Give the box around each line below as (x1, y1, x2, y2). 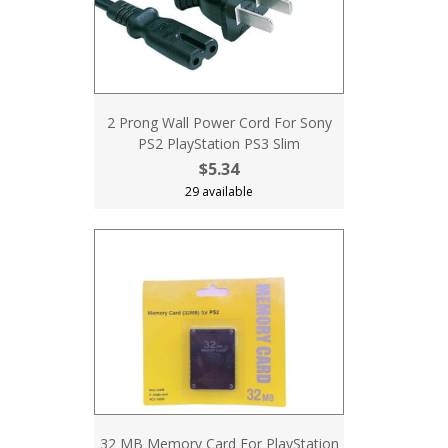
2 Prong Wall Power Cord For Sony (106, 113, 332, 132)
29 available (185, 183, 253, 200)
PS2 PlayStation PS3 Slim (138, 134, 300, 153)
